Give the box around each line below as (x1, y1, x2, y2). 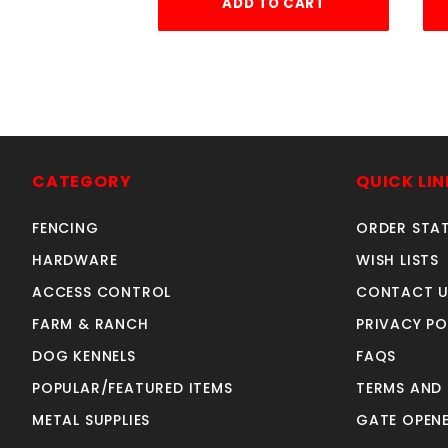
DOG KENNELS (32, 346, 136, 367)
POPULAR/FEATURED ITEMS (32, 378, 233, 399)
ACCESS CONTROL (32, 282, 172, 303)
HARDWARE (32, 250, 118, 271)
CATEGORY (32, 170, 132, 194)
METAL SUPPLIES (32, 410, 151, 431)
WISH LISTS (356, 250, 439, 271)
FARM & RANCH (32, 314, 149, 335)
